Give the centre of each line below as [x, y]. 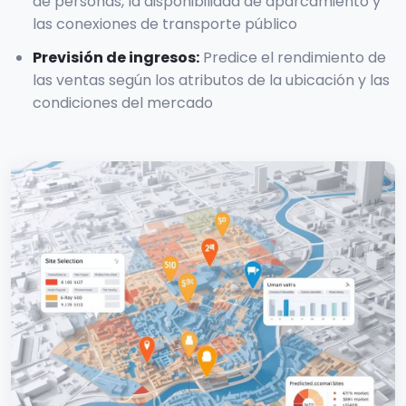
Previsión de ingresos [114, 58]
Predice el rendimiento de [295, 58]
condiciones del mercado [123, 103]
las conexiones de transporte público [165, 24]
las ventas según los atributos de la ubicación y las [211, 81]
